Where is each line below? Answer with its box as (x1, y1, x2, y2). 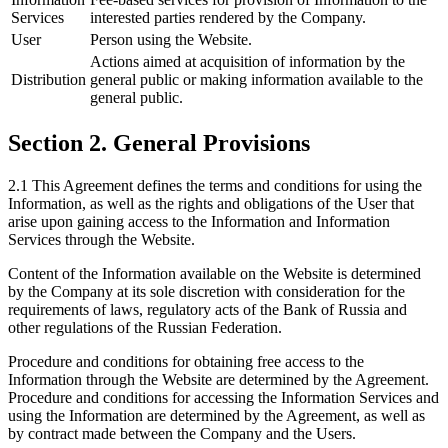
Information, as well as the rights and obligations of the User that (8, 194, 414, 212)
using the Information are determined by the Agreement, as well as (8, 406, 425, 424)
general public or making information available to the (90, 70, 423, 88)
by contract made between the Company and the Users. (8, 424, 356, 442)
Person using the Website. (90, 30, 252, 48)
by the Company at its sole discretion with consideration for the (8, 282, 405, 300)
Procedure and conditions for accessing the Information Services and (8, 388, 439, 406)
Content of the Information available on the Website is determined (8, 264, 421, 282)
